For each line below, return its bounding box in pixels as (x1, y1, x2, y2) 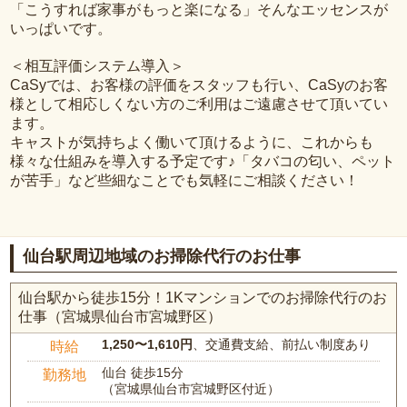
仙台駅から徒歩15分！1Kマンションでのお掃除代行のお (18, 290, 388, 306)
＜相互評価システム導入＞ (10, 57, 185, 74)
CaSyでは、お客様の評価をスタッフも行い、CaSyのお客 (10, 76, 389, 93)
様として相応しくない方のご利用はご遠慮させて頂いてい (10, 95, 389, 112)
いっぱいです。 (10, 20, 113, 36)
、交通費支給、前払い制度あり (193, 337, 372, 352)
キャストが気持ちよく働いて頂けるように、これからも (10, 134, 374, 150)
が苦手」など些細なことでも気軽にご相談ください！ (10, 172, 360, 188)
